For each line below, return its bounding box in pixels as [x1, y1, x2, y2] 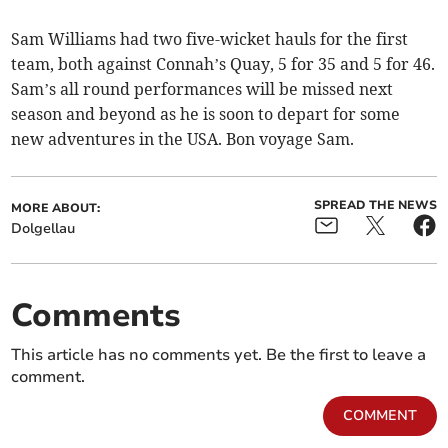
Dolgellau [11, 218, 76, 238]
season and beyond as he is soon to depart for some [11, 103, 401, 124]
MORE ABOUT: [11, 199, 101, 216]
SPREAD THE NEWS [313, 196, 437, 213]
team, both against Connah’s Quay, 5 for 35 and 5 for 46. [11, 53, 436, 74]
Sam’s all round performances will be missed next [11, 78, 394, 99]
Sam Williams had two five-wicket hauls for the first [11, 28, 409, 49]
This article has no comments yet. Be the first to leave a [11, 343, 427, 366]
